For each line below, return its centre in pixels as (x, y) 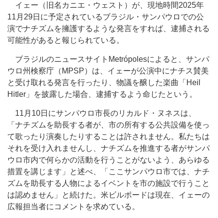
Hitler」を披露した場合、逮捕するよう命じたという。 (102, 94)
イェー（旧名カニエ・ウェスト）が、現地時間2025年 (106, 5)
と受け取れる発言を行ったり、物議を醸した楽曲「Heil (104, 82)
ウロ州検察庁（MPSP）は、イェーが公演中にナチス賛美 (108, 71)
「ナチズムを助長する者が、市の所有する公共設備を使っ (109, 125)
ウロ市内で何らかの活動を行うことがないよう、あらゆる (109, 160)
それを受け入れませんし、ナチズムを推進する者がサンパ (109, 148)
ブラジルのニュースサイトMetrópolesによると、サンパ (108, 59)
